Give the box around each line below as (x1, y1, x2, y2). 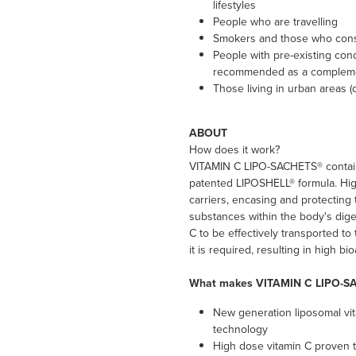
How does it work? (188, 141, 280, 158)
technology (212, 321, 268, 338)
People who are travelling (212, 14, 338, 30)
